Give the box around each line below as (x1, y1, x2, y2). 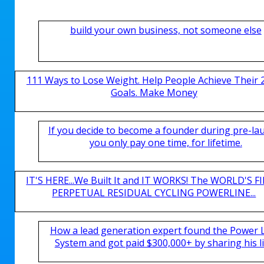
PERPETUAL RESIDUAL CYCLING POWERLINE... (52, 186, 256, 199)
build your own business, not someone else (70, 24, 262, 37)
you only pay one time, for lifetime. (89, 136, 242, 149)
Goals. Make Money (110, 86, 197, 99)
